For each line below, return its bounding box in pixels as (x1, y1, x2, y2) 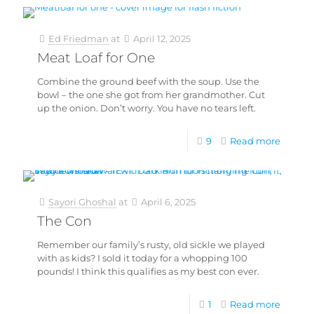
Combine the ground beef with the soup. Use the (37, 76, 259, 87)
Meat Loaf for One (37, 50, 155, 66)
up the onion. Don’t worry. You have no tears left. (37, 102, 256, 114)
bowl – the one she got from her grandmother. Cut (37, 89, 265, 100)
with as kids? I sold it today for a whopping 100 (37, 252, 247, 264)
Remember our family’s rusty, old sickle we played (37, 239, 265, 250)
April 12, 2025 (133, 33, 191, 44)
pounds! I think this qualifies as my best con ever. (37, 266, 259, 277)
